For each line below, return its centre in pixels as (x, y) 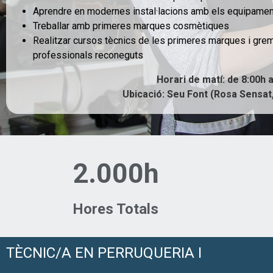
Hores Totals (116, 209)
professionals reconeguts (88, 55)
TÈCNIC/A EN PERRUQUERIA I (106, 253)
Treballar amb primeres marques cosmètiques (131, 26)
